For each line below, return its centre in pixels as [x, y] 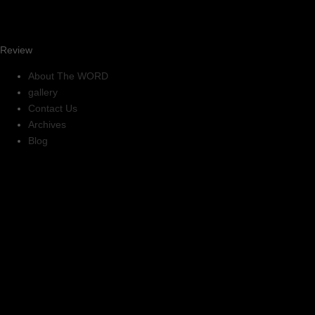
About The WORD [68, 76]
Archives [47, 124]
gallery [43, 92]
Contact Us [53, 108]
